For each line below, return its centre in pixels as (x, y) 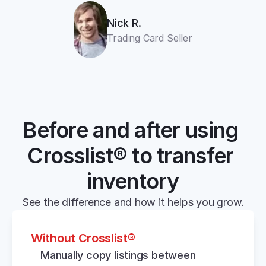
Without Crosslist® (83, 238)
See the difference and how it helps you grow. (133, 202)
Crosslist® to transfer (131, 156)
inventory (133, 181)
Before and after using (131, 130)
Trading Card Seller (150, 38)
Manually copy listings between (118, 255)
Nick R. (124, 23)
